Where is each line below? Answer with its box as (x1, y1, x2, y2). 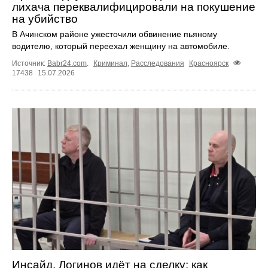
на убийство (12, 12, 78, 25)
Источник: (12, 59, 47, 68)
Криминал (93, 59, 127, 68)
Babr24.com (47, 59, 87, 68)
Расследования (131, 59, 184, 68)
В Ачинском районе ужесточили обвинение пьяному (12, 29, 217, 39)
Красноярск (189, 59, 229, 68)
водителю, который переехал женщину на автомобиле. (12, 41, 230, 51)
